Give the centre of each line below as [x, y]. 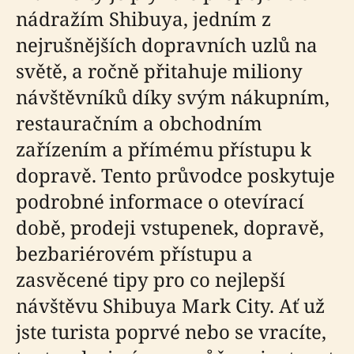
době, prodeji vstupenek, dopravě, [170, 227]
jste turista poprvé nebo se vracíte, [171, 331]
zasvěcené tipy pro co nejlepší [151, 279]
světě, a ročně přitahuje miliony [159, 71]
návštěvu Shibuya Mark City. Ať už [170, 305]
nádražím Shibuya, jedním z [143, 19]
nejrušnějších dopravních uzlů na [167, 45]
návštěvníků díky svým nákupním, [173, 97]
